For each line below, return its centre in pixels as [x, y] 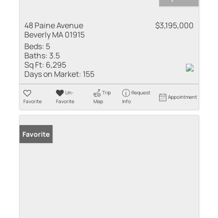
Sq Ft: [34, 64]
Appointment [183, 97]
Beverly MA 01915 [54, 34]
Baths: [36, 55]
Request [141, 92]
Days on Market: [53, 74]
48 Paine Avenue [54, 25]
